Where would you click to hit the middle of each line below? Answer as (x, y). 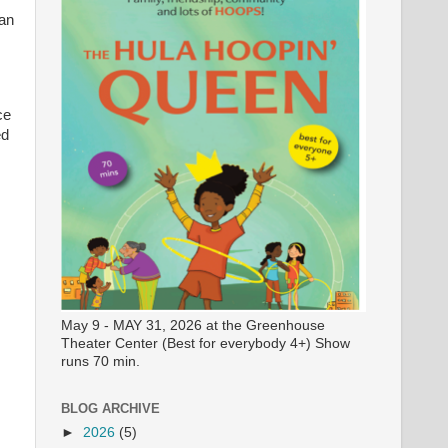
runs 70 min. (100, 361)
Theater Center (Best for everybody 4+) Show (205, 343)
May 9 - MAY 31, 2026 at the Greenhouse (193, 325)
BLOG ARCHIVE (110, 408)
